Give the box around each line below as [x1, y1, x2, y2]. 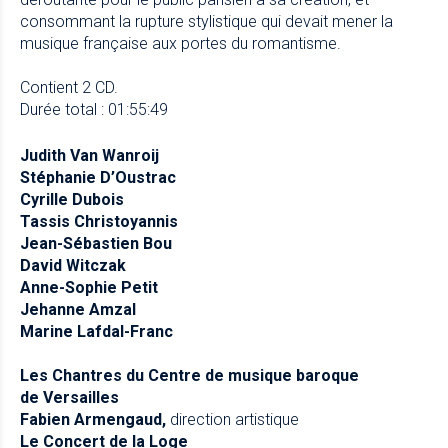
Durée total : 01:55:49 [20, 99, 168, 119]
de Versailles [20, 387, 119, 407]
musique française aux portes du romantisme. [20, 33, 341, 53]
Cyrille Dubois [20, 189, 124, 209]
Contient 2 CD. [20, 77, 118, 97]
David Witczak [20, 255, 126, 275]
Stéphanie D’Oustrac [20, 167, 176, 187]
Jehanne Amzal [20, 299, 136, 319]
